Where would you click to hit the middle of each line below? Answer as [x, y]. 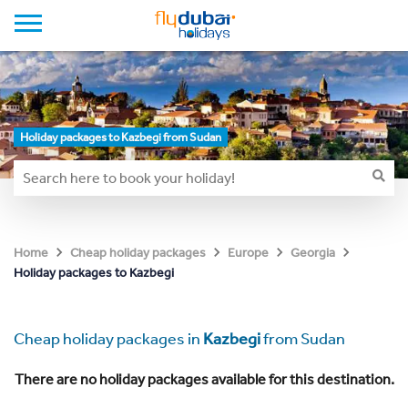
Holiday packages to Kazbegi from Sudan [121, 137]
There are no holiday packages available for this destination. [204, 379]
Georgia [313, 253]
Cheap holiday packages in [108, 339]
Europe [248, 253]
